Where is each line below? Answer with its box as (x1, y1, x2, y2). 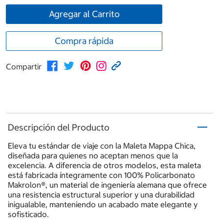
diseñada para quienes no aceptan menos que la (8, 151, 178, 161)
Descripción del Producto (8, 121, 109, 133)
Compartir (6, 62, 42, 72)
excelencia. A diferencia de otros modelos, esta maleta (8, 160, 201, 171)
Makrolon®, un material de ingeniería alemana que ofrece (8, 180, 207, 190)
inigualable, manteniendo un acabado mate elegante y (8, 199, 197, 210)
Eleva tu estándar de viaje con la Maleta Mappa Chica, (8, 141, 196, 151)
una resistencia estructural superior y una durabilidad (8, 190, 195, 200)
